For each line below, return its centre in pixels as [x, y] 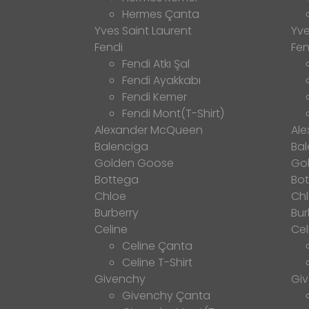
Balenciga [121, 146]
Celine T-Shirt [157, 262]
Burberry [117, 212]
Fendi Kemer [154, 97]
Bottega [117, 179]
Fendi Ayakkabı [161, 80]
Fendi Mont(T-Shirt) [173, 113]
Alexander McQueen [149, 130]
